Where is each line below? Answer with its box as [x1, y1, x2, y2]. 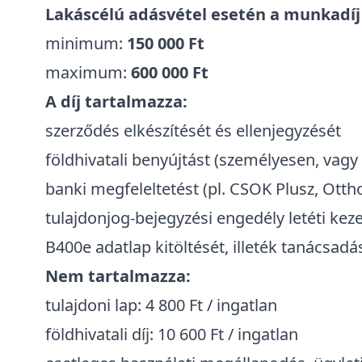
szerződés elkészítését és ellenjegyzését [45, 120, 341, 141]
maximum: [45, 61, 131, 83]
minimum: [45, 32, 127, 54]
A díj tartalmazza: [45, 90, 187, 112]
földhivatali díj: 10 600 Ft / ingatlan [45, 323, 298, 345]
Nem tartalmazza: [45, 265, 191, 287]
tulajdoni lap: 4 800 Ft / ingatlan [45, 294, 277, 316]
